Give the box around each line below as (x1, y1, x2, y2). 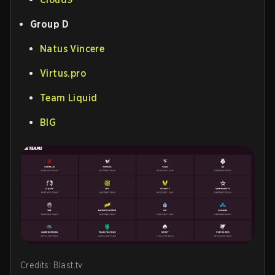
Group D (30, 18, 69, 30)
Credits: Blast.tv (20, 260, 83, 271)
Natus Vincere (40, 42, 105, 55)
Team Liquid (40, 91, 98, 104)
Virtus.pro (40, 67, 86, 79)
